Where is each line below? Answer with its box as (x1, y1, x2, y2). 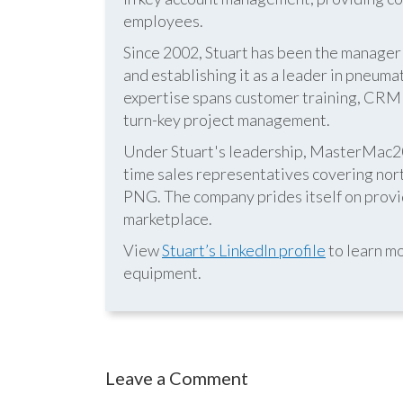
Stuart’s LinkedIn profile (162, 240, 326, 260)
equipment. (123, 263, 201, 282)
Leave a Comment (105, 367, 248, 389)
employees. (123, 11, 203, 31)
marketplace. (123, 209, 212, 228)
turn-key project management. (123, 110, 330, 130)
